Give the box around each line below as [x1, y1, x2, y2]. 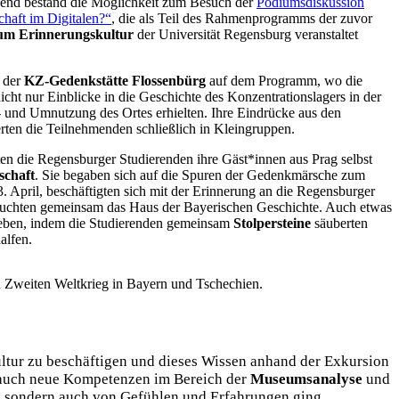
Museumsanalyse [250, 370, 366, 388]
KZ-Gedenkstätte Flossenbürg [24, 72, 206, 88]
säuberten [314, 215, 368, 231]
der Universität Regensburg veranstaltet [134, 26, 358, 42]
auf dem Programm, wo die [206, 72, 362, 88]
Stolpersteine [233, 215, 314, 231]
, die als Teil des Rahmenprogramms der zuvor [111, 10, 372, 26]
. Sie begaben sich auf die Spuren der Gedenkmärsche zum [35, 167, 365, 183]
